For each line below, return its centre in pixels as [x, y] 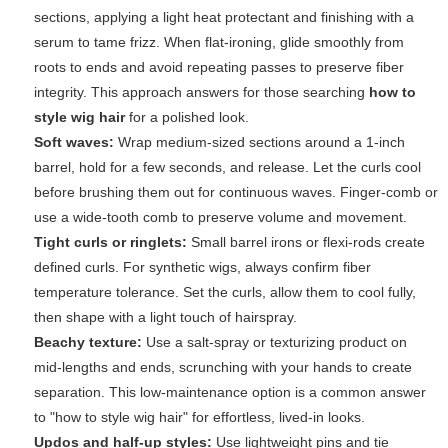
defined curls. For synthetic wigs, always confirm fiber [202, 267]
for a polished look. [187, 117]
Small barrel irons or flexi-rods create [306, 242]
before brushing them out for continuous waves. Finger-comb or [236, 192]
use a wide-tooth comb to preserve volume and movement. [220, 217]
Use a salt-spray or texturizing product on [274, 342]
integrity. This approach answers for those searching [201, 92]
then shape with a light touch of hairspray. [165, 317]
